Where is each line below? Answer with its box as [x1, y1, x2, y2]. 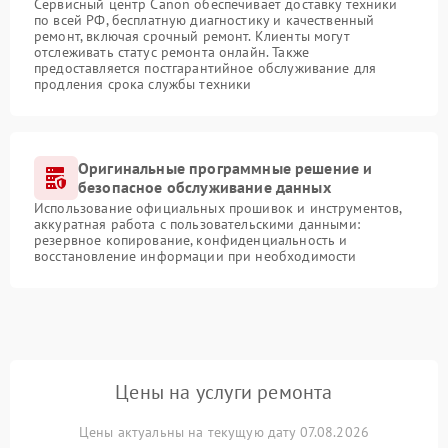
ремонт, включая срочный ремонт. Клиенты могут [34, 26, 350, 45]
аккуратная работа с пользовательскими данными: [34, 214, 360, 233]
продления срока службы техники [34, 74, 252, 93]
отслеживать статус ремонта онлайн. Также [34, 42, 309, 61]
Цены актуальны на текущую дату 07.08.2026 [78, 422, 370, 441]
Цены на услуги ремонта [115, 378, 333, 405]
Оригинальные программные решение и [78, 157, 373, 178]
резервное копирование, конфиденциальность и [34, 230, 348, 249]
